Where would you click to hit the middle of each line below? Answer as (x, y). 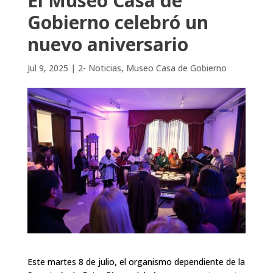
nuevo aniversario (108, 44)
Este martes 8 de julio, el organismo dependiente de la (136, 261)
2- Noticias (99, 68)
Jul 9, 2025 (48, 68)
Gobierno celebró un (118, 22)
